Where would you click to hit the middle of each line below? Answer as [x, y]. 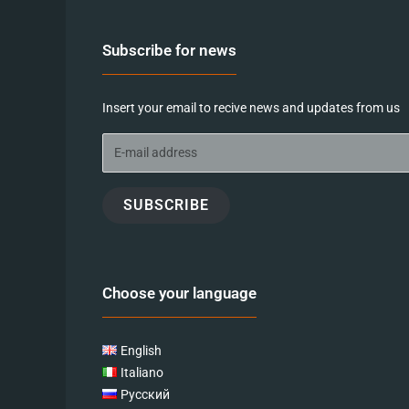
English [142, 350]
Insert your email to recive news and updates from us [251, 107]
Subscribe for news [169, 50]
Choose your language [179, 293]
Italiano [142, 372]
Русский [146, 394]
